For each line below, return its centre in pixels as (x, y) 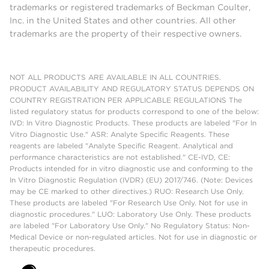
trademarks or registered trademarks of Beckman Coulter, (130, 7)
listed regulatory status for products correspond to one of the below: (134, 111)
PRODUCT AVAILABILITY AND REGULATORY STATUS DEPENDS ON (132, 88)
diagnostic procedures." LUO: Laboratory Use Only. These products (130, 214)
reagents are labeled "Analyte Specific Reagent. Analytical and (121, 145)
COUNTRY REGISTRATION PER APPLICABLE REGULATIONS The (126, 100)
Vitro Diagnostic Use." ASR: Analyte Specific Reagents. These (119, 134)
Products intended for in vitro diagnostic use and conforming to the (131, 168)
